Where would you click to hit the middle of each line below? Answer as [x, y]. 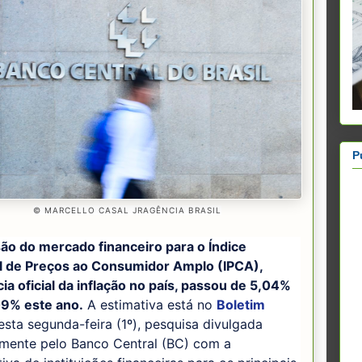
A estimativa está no [150, 304]
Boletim [241, 304]
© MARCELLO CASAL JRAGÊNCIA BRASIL [127, 210]
